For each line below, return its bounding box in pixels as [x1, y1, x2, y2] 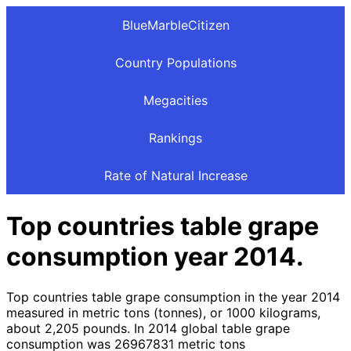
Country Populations [114, 55, 237, 71]
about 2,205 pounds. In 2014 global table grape [6, 320, 290, 336]
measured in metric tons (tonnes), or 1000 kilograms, [6, 304, 320, 320]
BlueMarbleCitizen [121, 17, 230, 33]
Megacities [143, 92, 208, 108]
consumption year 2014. [6, 241, 304, 273]
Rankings [149, 130, 202, 146]
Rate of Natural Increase [103, 168, 248, 183]
